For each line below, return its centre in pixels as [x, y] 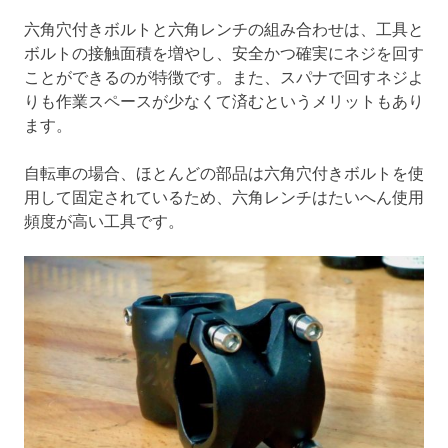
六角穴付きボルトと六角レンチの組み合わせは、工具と [224, 28]
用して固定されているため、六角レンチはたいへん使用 [224, 196]
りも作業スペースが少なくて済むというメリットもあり [224, 100]
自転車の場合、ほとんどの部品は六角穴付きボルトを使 [224, 172]
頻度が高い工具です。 [104, 220]
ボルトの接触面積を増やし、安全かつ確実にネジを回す [224, 52]
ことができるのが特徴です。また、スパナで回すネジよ [224, 76]
